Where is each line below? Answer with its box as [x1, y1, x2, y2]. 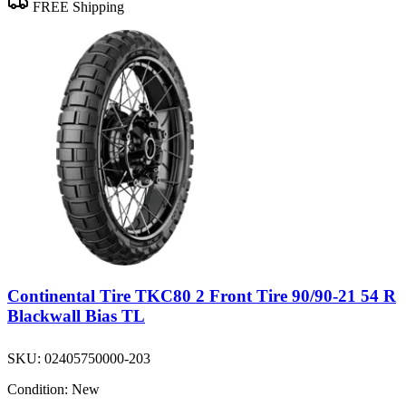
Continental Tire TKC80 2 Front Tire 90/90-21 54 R [7, 285, 396, 305]
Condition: [7, 381, 68, 397]
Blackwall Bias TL [7, 305, 145, 325]
